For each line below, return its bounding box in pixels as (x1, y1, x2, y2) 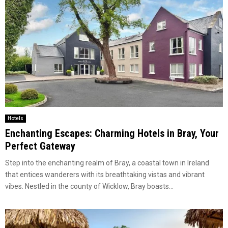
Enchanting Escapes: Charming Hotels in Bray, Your (5, 127, 219, 140)
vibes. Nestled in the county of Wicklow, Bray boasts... (5, 182, 174, 191)
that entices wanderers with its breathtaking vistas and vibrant (5, 170, 205, 179)
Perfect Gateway (5, 140, 75, 153)
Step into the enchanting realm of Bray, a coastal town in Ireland (5, 159, 209, 167)
